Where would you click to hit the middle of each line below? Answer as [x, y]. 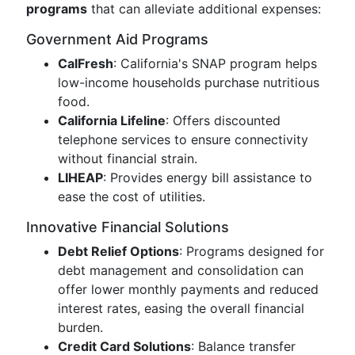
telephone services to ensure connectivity [183, 139]
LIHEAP [80, 177]
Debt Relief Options [118, 251]
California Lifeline [112, 120]
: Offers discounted [223, 120]
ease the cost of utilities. [132, 197]
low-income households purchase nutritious [189, 82]
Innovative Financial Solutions [128, 227]
